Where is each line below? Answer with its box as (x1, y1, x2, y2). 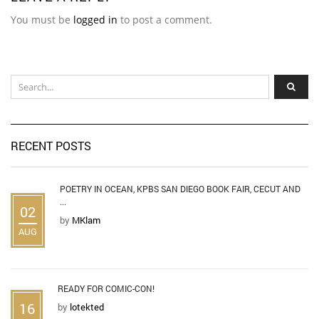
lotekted (70, 300, 104, 313)
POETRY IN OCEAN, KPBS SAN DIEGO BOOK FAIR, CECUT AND (60, 182, 300, 194)
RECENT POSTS (11, 137, 91, 153)
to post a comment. (117, 12, 212, 26)
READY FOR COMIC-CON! (58, 282, 155, 294)
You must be (11, 12, 73, 26)
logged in (73, 12, 117, 26)
